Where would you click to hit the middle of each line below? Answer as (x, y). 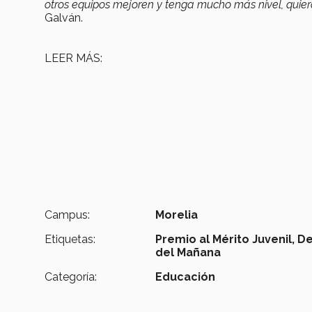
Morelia (177, 215)
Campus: (67, 215)
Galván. (64, 18)
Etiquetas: (70, 240)
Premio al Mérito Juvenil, (225, 240)
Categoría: (71, 277)
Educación (186, 277)
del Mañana (188, 253)
